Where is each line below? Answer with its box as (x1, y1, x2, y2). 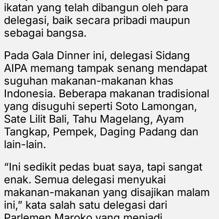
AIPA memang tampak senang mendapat (4, 61, 207, 74)
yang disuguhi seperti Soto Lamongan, (4, 99, 197, 112)
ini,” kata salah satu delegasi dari (4, 198, 167, 211)
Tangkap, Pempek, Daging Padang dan (4, 125, 198, 138)
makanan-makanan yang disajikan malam (4, 185, 210, 198)
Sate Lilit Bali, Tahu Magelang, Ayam (4, 112, 184, 125)
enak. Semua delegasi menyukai (4, 173, 166, 186)
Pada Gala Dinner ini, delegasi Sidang (4, 48, 190, 62)
